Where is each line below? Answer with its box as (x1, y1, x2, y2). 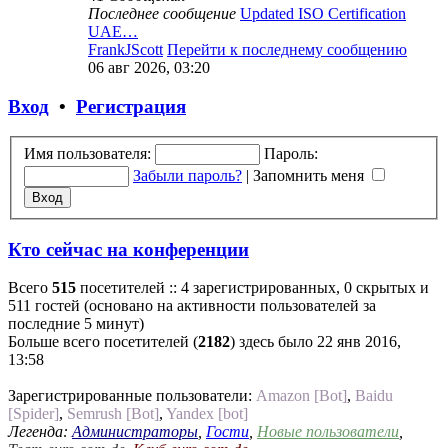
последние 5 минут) (8, 315, 144, 333)
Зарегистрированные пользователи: (8, 387, 256, 405)
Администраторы (72, 423, 198, 441)
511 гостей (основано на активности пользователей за (8, 297, 376, 315)
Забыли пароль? (133, 166, 242, 184)
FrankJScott (88, 40, 163, 58)
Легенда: (8, 423, 72, 441)
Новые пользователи (257, 423, 399, 441)
